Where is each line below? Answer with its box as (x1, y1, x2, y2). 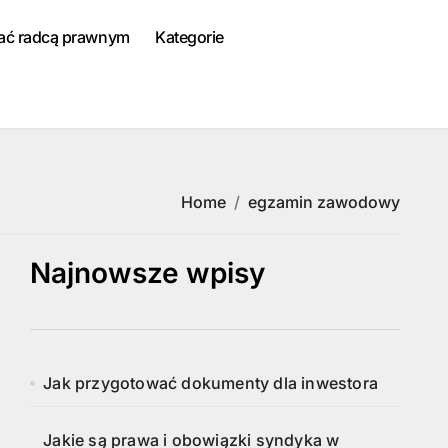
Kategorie (155, 27, 224, 47)
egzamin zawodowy (248, 192, 400, 212)
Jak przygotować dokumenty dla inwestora (43, 373, 379, 393)
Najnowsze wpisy (30, 256, 265, 290)
